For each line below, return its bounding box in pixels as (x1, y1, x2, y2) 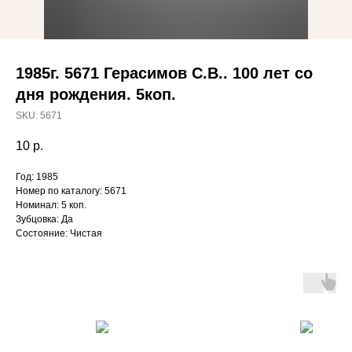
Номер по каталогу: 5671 (16, 185, 126, 197)
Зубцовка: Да (16, 214, 73, 225)
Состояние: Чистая (16, 228, 102, 240)
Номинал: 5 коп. (16, 200, 86, 211)
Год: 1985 (16, 171, 58, 183)
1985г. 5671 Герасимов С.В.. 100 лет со (16, 64, 313, 82)
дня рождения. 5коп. (16, 86, 176, 103)
